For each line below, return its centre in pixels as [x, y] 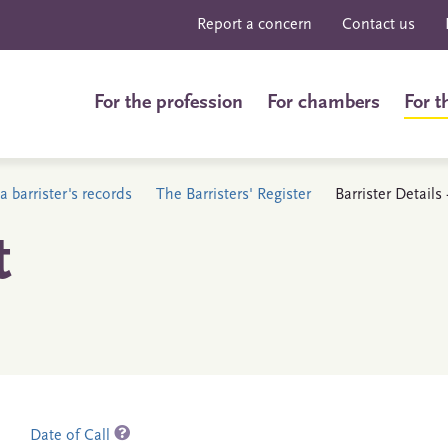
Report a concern [254, 25]
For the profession [168, 103]
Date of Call [71, 436]
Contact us [378, 25]
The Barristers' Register [233, 195]
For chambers [323, 103]
